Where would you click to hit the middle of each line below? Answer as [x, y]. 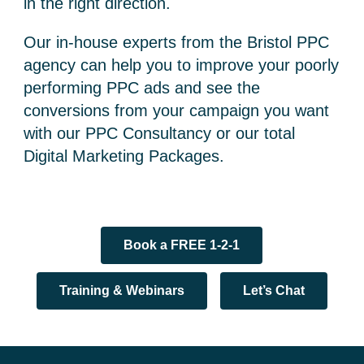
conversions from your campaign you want [177, 110]
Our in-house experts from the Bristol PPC [177, 42]
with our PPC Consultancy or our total [160, 133]
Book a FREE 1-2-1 [182, 245]
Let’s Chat [273, 290]
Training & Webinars [121, 290]
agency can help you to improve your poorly [182, 65]
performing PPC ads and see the [142, 87]
